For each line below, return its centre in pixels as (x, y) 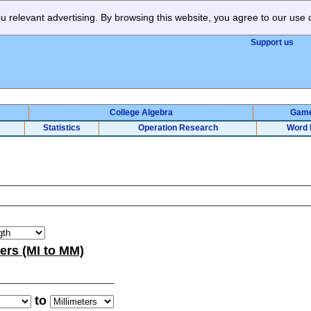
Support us (272, 42)
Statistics (62, 128)
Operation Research (178, 128)
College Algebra (141, 112)
